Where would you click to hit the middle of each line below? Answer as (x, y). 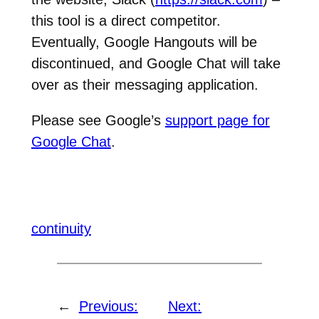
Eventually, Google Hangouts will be (144, 42)
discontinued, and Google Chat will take (156, 63)
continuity (61, 229)
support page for (217, 120)
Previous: (108, 307)
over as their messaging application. (145, 84)
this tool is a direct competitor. (128, 20)
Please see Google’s (98, 120)
